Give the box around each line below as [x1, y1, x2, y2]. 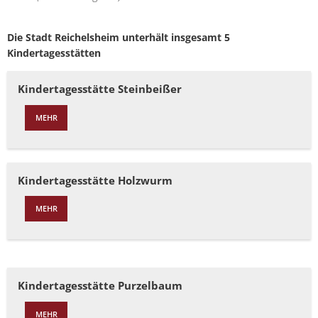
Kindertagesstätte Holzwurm [18, 172, 172, 188]
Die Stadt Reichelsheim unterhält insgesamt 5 [7, 31, 230, 44]
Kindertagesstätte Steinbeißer [18, 82, 182, 97]
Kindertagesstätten [7, 46, 101, 60]
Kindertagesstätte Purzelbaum [18, 278, 182, 293]
